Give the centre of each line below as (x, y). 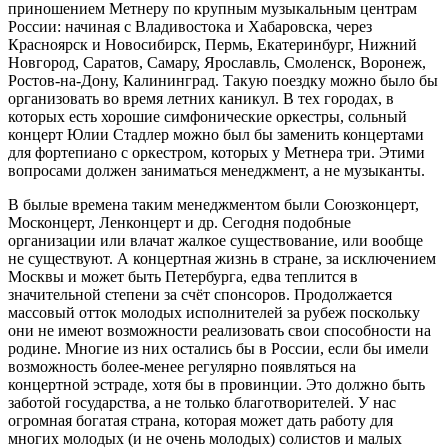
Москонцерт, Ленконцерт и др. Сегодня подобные (179, 222)
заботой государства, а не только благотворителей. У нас (202, 402)
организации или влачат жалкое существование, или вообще (215, 240)
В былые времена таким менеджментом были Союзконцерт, (213, 204)
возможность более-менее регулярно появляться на (182, 366)
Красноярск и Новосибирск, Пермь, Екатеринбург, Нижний (212, 44)
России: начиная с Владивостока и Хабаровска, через (190, 26)
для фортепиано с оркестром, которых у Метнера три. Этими (216, 152)
